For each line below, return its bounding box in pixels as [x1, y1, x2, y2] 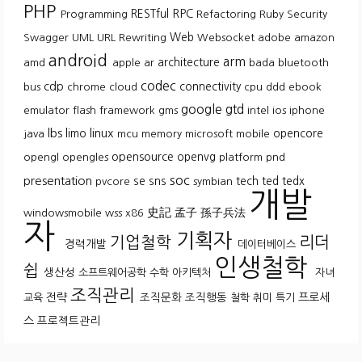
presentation [23, 175, 95, 187]
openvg [177, 151, 219, 163]
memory [141, 128, 185, 140]
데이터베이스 [238, 239, 299, 250]
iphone [289, 105, 325, 116]
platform [219, 152, 266, 163]
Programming [61, 9, 131, 20]
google [181, 103, 225, 116]
